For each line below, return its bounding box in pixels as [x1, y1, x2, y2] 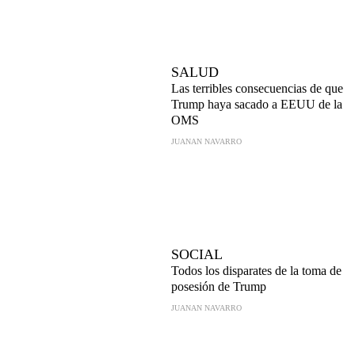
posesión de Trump [171, 280, 266, 293]
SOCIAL [171, 246, 223, 262]
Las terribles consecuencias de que [171, 82, 343, 95]
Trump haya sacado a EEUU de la [171, 97, 342, 111]
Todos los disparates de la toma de [171, 264, 342, 277]
